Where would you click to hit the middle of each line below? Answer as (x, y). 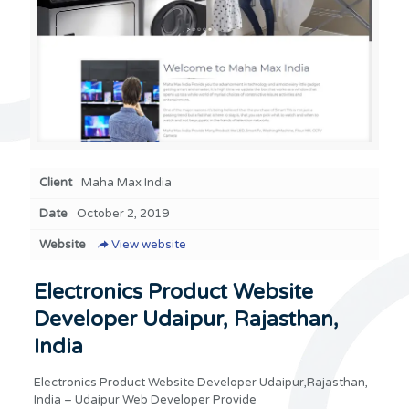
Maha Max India (126, 182)
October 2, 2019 (123, 213)
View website (149, 244)
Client (56, 182)
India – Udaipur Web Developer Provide (145, 399)
